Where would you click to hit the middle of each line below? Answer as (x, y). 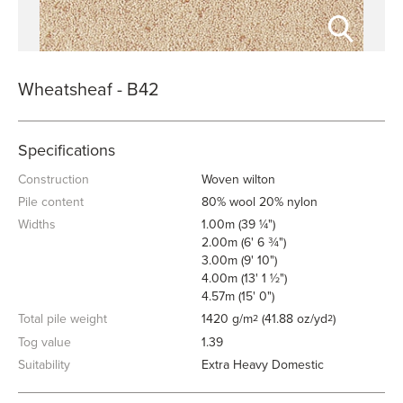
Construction (54, 179)
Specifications (67, 150)
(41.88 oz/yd (293, 319)
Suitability (44, 365)
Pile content (51, 202)
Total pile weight (63, 319)
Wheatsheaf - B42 (89, 90)
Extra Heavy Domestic (263, 365)
